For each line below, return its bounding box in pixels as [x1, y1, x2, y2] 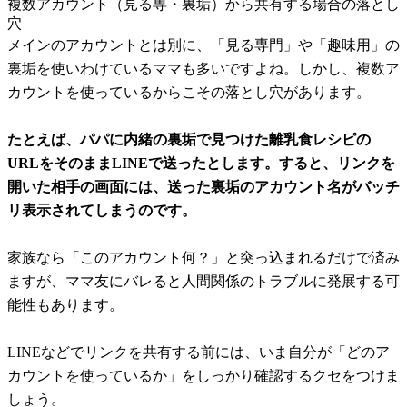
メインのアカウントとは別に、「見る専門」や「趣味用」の [7, 36, 400, 53]
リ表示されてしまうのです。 [7, 202, 196, 218]
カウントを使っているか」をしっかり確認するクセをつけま [7, 367, 400, 383]
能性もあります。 [7, 296, 124, 313]
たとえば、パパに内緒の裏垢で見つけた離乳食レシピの [7, 131, 371, 147]
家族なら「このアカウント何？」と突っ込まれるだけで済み [7, 249, 400, 265]
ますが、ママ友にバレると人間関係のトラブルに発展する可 [7, 273, 400, 289]
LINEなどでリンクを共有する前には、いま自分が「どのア [7, 343, 390, 360]
